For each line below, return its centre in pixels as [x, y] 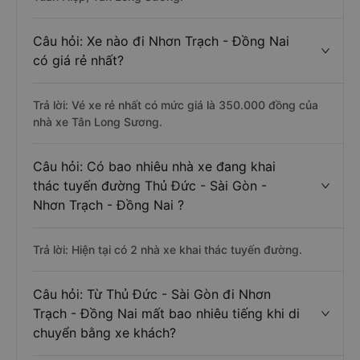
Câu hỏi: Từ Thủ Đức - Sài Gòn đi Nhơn [152, 294]
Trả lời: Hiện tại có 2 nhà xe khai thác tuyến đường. [168, 250]
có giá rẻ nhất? [78, 60]
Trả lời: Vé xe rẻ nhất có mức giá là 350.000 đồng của [176, 105]
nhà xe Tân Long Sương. [98, 122]
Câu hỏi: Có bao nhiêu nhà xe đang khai [154, 166]
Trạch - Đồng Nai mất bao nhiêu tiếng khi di [166, 313]
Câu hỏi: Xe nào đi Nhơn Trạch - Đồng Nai [161, 41]
